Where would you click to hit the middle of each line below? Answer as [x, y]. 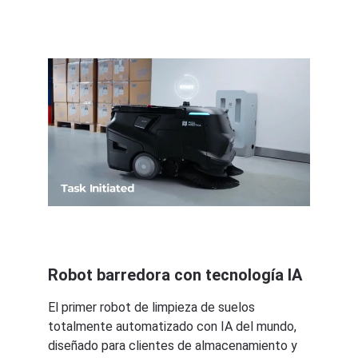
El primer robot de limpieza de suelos [153, 307]
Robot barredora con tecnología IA [175, 275]
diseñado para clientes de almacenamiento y [174, 346]
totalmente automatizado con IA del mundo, [174, 326]
